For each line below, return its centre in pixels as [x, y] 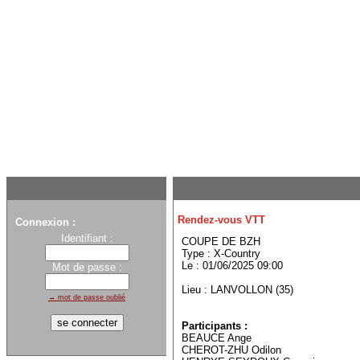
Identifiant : [87, 238]
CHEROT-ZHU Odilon [231, 350]
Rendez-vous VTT [221, 219]
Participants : [215, 326]
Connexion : [45, 222]
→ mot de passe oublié [87, 297]
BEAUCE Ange [217, 338]
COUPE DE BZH [221, 242]
